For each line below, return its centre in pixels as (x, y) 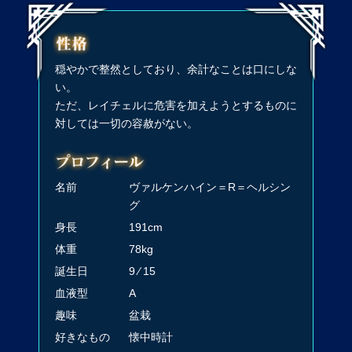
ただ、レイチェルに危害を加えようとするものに (176, 105)
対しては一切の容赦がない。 (126, 123)
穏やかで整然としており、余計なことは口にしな (176, 69)
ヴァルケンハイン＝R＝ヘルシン (209, 187)
